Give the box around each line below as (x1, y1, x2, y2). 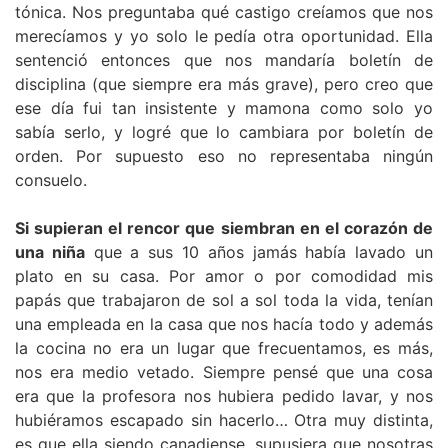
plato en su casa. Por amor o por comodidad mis (15, 266, 433, 287)
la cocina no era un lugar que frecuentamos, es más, (15, 338, 433, 359)
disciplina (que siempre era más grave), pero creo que (15, 74, 433, 95)
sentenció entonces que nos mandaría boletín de (15, 50, 433, 71)
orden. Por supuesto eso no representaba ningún (15, 146, 433, 167)
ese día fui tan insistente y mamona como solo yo (15, 98, 433, 119)
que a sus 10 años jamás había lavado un (84, 242, 434, 263)
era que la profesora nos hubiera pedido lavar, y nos (15, 386, 433, 407)
